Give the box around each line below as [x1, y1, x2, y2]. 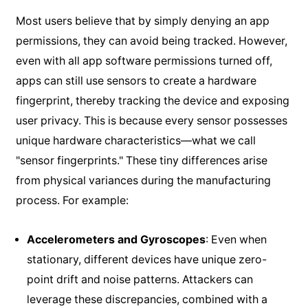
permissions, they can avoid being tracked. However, [15, 34, 287, 48]
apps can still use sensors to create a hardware [15, 74, 256, 88]
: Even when [205, 232, 267, 246]
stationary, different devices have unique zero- [26, 252, 267, 266]
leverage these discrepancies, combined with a [26, 292, 267, 306]
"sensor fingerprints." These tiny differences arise [15, 154, 267, 168]
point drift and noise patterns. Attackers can [26, 272, 253, 286]
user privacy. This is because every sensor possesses [15, 114, 287, 128]
